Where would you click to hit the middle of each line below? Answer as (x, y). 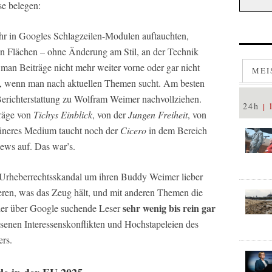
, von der (110, 114)
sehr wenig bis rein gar (169, 208)
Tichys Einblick (63, 114)
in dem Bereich (177, 130)
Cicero (133, 130)
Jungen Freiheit (158, 114)
